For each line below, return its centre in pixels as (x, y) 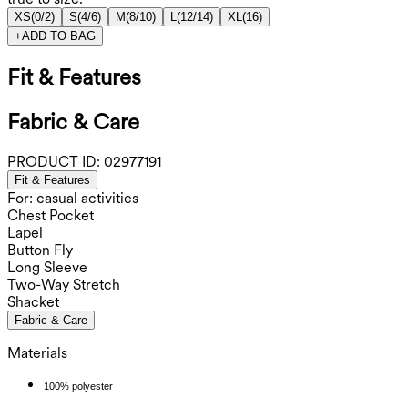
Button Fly (40, 250)
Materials (37, 352)
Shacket (33, 301)
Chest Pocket (51, 215)
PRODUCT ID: (54, 161)
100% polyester (78, 386)
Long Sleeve (47, 267)
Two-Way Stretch (64, 284)
